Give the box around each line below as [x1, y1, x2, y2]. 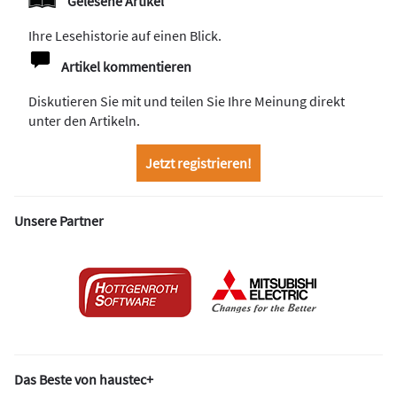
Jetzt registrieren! [145, 153, 252, 172]
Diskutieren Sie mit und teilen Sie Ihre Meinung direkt [28, 91, 345, 110]
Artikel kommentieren [61, 57, 191, 75]
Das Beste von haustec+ [14, 370, 153, 388]
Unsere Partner [14, 211, 104, 230]
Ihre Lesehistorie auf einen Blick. [28, 26, 222, 44]
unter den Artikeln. [28, 111, 140, 129]
